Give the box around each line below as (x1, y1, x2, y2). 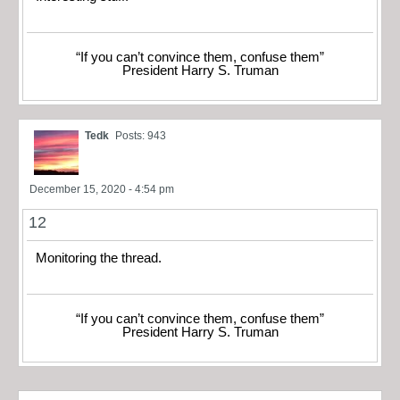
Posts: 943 (115, 129, 166, 142)
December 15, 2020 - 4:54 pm (29, 182, 174, 196)
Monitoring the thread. (36, 250, 162, 265)
